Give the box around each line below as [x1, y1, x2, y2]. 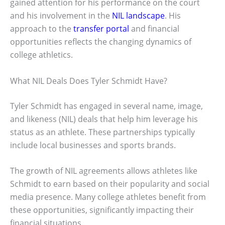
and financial [129, 23, 179, 35]
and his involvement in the [10, 10, 112, 22]
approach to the [10, 23, 73, 35]
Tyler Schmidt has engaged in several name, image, [10, 100, 203, 111]
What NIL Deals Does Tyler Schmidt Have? [10, 75, 167, 86]
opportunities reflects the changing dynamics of [10, 36, 191, 48]
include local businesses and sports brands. [10, 139, 176, 151]
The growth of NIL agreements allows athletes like [10, 165, 197, 177]
